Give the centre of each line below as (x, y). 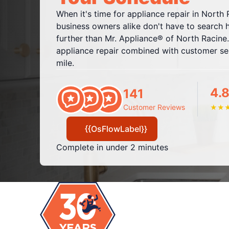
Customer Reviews (154, 107)
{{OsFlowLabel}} (116, 129)
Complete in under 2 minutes (112, 147)
